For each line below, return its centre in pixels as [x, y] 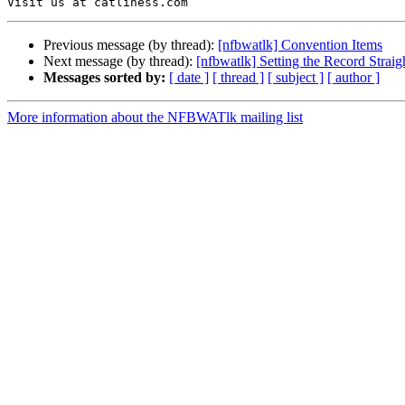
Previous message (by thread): [131, 45]
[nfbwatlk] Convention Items [300, 45]
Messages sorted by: [104, 78]
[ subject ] [296, 78]
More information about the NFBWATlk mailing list [155, 118]
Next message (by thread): [120, 61]
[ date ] [189, 78]
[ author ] [353, 78]
